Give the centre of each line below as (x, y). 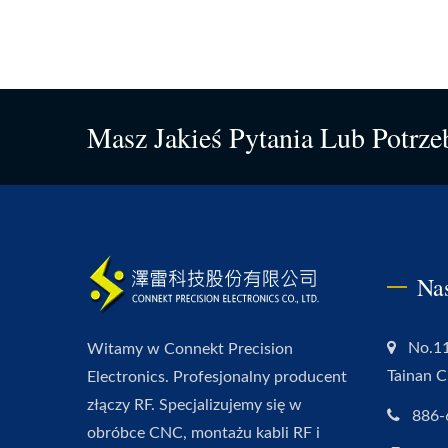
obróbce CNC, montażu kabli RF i (203, 433)
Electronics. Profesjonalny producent (217, 377)
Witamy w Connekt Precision (190, 349)
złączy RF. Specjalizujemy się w (194, 405)
